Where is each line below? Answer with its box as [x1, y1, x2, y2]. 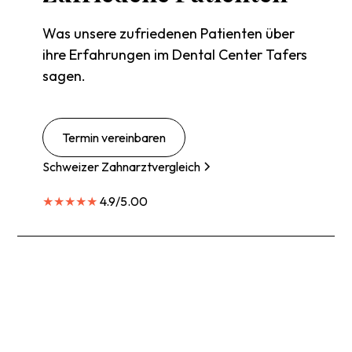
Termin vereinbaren [62, 130, 167, 145]
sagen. [42, 67, 86, 85]
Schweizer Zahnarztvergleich [42, 159, 201, 174]
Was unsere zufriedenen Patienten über [42, 24, 295, 42]
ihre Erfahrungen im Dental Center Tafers [42, 46, 308, 64]
